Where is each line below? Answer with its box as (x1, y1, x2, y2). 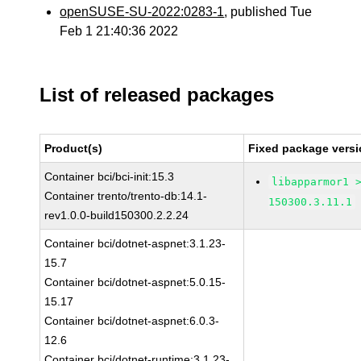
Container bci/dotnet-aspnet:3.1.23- (44, 237, 226, 250)
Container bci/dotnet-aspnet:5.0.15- (44, 276, 226, 288)
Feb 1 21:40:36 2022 (60, 24, 179, 38)
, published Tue (224, 5, 313, 19)
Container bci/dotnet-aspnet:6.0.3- (44, 314, 220, 327)
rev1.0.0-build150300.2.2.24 (44, 209, 189, 222)
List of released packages (39, 84, 275, 106)
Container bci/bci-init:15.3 (44, 170, 175, 183)
